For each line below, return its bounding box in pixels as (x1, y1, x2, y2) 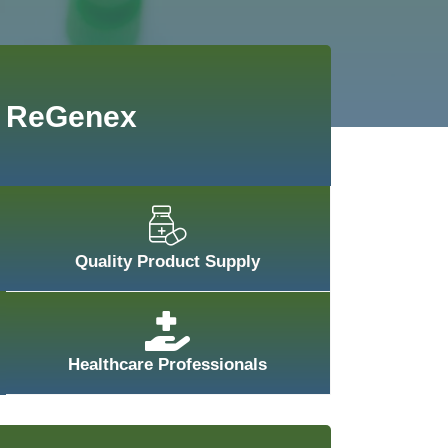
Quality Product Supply (75, 252, 261, 271)
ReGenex (5, 100, 137, 133)
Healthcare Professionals (68, 355, 268, 374)
